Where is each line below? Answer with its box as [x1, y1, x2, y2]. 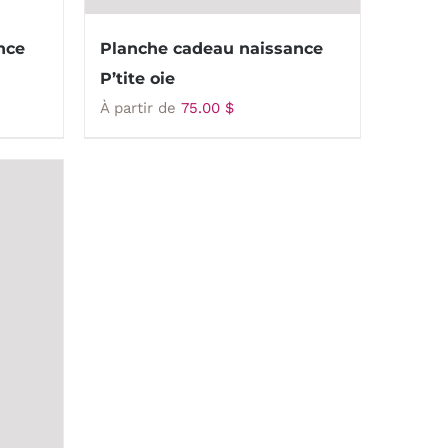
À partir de [99, 99, 181, 117]
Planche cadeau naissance [99, 39, 323, 58]
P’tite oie [99, 69, 175, 88]
